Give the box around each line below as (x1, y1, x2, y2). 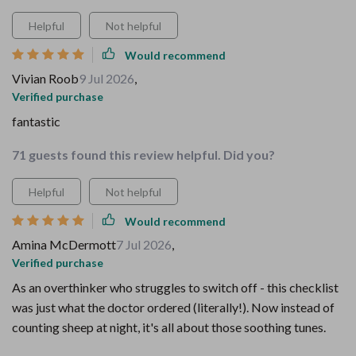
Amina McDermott (12, 237, 116, 252)
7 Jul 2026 (116, 237, 172, 252)
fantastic (12, 114, 60, 129)
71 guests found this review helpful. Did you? (12, 147, 275, 162)
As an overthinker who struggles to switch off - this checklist (12, 280, 339, 295)
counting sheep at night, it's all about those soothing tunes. (12, 319, 326, 335)
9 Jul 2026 (79, 71, 134, 86)
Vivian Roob (12, 71, 79, 86)
